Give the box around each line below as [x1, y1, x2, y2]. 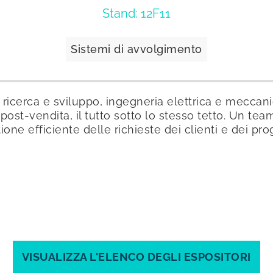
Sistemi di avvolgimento [71, 42, 202, 55]
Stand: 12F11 [102, 5, 171, 21]
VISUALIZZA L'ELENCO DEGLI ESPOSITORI [21, 250, 251, 263]
